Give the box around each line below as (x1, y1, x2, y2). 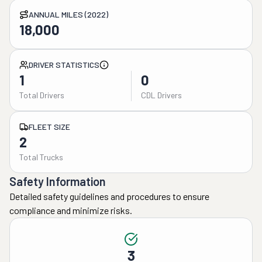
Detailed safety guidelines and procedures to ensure (9, 191, 209, 202)
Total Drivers (19, 90, 64, 100)
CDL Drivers (140, 90, 182, 100)
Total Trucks (19, 152, 63, 162)
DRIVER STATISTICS (29, 60, 99, 70)
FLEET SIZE (29, 122, 70, 132)
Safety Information (9, 174, 106, 188)
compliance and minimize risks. (9, 205, 132, 216)
